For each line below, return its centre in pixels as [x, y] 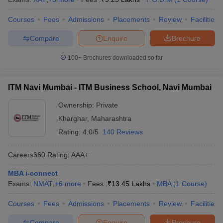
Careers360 [27, 155]
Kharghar [73, 118]
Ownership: [77, 105]
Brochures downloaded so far [122, 58]
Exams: [21, 184]
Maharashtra [111, 118]
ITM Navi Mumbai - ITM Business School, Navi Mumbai [110, 87]
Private [107, 105]
